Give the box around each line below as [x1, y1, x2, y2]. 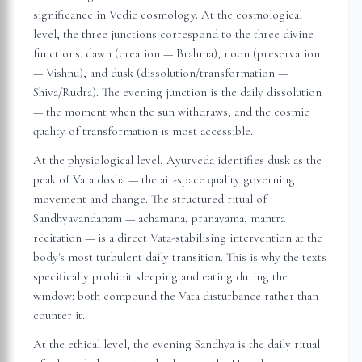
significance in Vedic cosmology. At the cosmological [33, 7, 302, 22]
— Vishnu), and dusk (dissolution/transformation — [33, 65, 288, 80]
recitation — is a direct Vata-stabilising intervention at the [33, 230, 322, 245]
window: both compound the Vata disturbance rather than [33, 288, 318, 303]
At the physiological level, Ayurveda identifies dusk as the [33, 153, 322, 167]
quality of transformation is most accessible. [33, 124, 253, 138]
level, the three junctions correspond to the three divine [33, 27, 314, 41]
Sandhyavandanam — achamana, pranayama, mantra [33, 211, 285, 225]
